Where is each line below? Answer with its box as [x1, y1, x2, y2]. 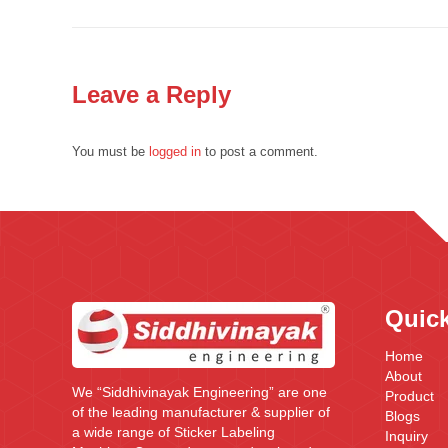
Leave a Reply [72, 81, 231, 108]
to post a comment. [201, 144, 318, 159]
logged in [149, 144, 201, 159]
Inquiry [384, 428, 428, 444]
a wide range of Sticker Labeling [72, 423, 275, 440]
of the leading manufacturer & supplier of [72, 403, 330, 420]
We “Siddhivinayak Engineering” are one [72, 383, 327, 400]
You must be [72, 144, 149, 159]
